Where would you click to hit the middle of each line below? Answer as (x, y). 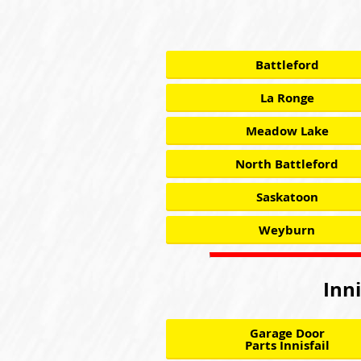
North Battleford (287, 164)
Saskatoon (287, 197)
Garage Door (287, 333)
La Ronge (287, 98)
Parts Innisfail (287, 345)
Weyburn (287, 230)
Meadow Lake (287, 131)
